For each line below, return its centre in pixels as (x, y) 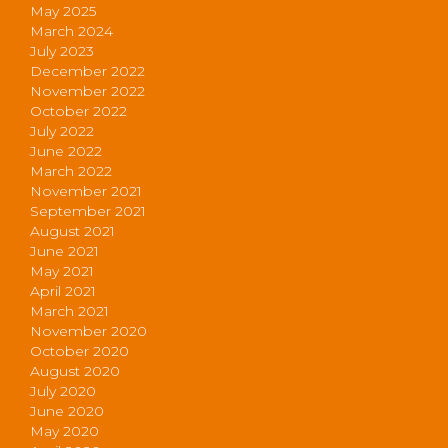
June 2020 (67, 410)
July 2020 (63, 390)
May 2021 (62, 270)
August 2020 (75, 370)
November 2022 (87, 90)
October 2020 (79, 350)
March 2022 (71, 170)
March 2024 (71, 30)
